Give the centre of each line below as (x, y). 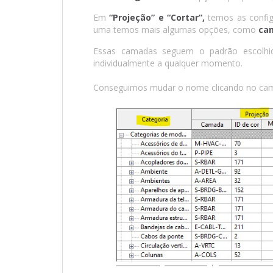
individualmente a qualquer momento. (169, 63)
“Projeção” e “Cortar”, (157, 18)
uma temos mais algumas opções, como (176, 30)
